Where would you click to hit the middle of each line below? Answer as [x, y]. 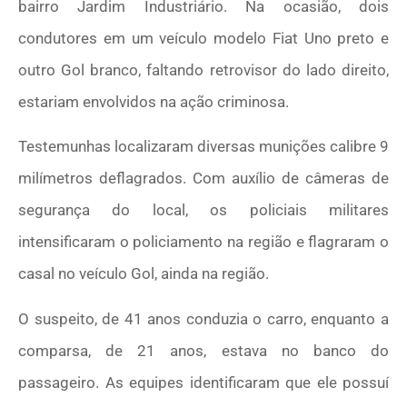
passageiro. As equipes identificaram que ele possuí [203, 382]
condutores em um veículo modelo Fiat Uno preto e [203, 39]
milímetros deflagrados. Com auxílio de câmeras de [203, 179]
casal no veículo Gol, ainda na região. [145, 274]
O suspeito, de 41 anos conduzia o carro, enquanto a [203, 318]
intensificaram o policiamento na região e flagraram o [203, 242]
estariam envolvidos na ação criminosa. [154, 102]
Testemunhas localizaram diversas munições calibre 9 [203, 147]
